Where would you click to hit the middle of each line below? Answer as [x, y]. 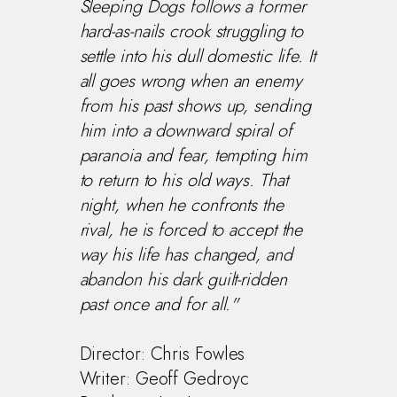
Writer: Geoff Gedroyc [164, 378]
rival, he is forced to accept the [191, 230]
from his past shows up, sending [195, 105]
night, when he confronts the [181, 205]
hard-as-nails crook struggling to [191, 31]
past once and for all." [159, 304]
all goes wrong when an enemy [191, 81]
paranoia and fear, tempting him [193, 155]
